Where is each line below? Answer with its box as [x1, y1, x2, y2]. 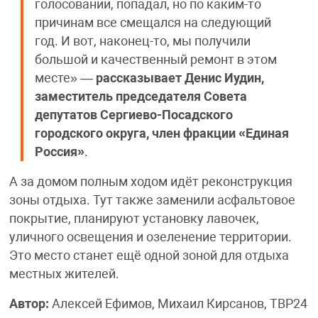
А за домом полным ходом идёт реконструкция [9, 174, 292, 189]
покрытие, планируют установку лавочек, [9, 211, 259, 226]
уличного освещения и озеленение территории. [9, 229, 292, 244]
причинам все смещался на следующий [34, 15, 271, 30]
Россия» [34, 144, 84, 159]
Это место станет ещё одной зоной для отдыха [9, 248, 289, 263]
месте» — [34, 70, 96, 85]
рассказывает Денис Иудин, [95, 70, 264, 85]
